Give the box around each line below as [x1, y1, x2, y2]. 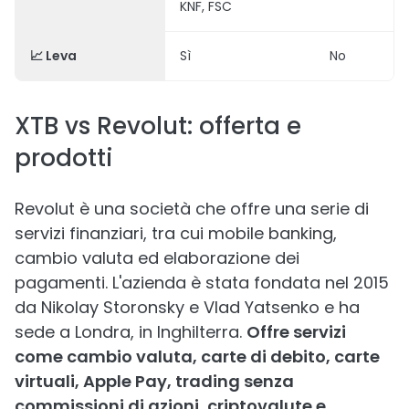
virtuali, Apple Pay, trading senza [15, 370, 294, 393]
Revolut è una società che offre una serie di [15, 197, 369, 220]
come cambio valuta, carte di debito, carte [15, 345, 380, 368]
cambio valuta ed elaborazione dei [15, 246, 299, 269]
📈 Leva [30, 47, 77, 65]
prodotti [15, 142, 113, 174]
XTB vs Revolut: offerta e [15, 110, 301, 142]
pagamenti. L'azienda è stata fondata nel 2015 [15, 271, 389, 294]
